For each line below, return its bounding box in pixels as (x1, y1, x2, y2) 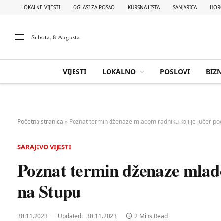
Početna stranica (17, 117, 63, 126)
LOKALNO (102, 67, 136, 76)
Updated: (58, 212, 83, 220)
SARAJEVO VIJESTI (17, 143, 71, 151)
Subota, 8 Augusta (31, 32, 80, 41)
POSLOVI (159, 67, 190, 76)
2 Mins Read (134, 212, 168, 220)
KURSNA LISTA (128, 4, 160, 11)
